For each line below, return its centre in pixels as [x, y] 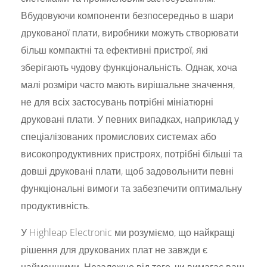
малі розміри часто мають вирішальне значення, [128, 85]
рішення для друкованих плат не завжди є [114, 250]
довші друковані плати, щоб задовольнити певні [128, 171]
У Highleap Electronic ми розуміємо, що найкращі [128, 233]
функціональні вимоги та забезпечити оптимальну [132, 189]
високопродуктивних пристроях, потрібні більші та [132, 154]
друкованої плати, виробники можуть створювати [130, 33]
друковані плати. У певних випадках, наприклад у [130, 119]
